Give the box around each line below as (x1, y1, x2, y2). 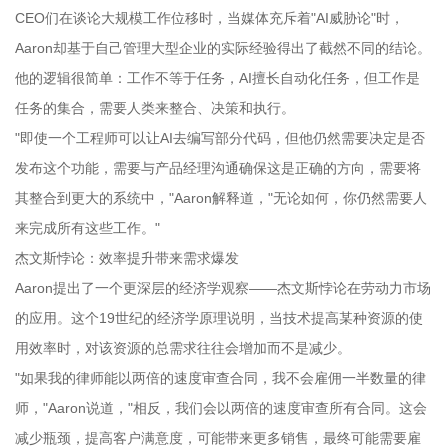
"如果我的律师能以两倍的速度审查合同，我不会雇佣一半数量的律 (15, 369, 426, 386)
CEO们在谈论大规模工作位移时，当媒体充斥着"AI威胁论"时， (15, 9, 404, 26)
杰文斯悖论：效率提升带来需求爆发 (15, 249, 239, 266)
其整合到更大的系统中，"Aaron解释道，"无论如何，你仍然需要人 (15, 189, 427, 206)
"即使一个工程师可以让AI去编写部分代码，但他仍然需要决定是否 (15, 129, 425, 146)
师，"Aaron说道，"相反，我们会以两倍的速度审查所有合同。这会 (15, 399, 427, 416)
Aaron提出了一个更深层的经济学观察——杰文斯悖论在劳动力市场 (15, 279, 431, 296)
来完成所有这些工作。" (15, 219, 160, 236)
